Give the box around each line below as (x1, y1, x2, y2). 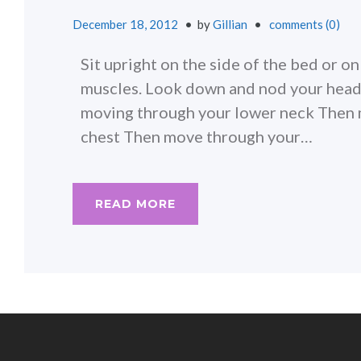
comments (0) (269, 17, 340, 31)
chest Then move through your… (81, 126, 313, 146)
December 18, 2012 (73, 17, 178, 31)
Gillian (213, 17, 247, 31)
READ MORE (95, 196, 176, 211)
